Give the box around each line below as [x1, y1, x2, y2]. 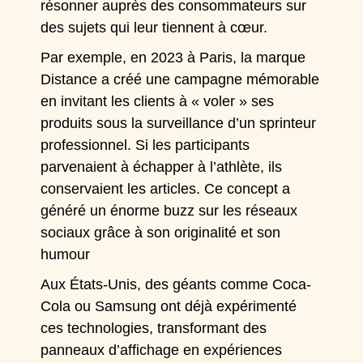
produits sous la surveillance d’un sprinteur [41, 115, 317, 131]
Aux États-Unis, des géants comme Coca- [41, 276, 312, 293]
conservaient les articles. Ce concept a [41, 181, 291, 197]
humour [41, 246, 91, 263]
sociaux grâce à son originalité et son [41, 224, 281, 241]
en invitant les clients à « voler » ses [41, 93, 275, 109]
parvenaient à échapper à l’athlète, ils [41, 159, 283, 175]
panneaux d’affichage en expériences [41, 342, 283, 358]
